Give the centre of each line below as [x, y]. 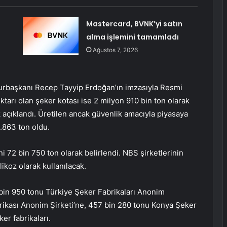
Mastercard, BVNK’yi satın [134, 24]
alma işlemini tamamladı [132, 37]
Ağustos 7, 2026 [115, 50]
